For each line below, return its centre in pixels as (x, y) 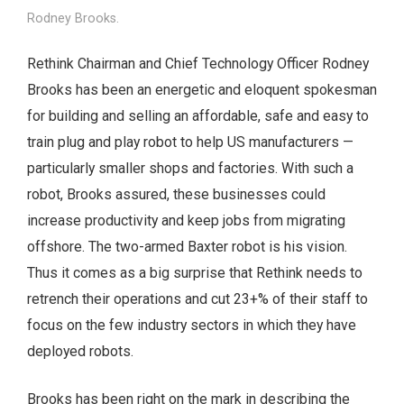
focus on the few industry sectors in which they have (192, 326)
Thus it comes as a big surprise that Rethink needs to (195, 273)
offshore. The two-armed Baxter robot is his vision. (187, 247)
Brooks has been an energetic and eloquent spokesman (202, 90)
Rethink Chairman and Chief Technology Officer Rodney (198, 64)
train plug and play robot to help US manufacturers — (190, 142)
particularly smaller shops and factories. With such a (190, 169)
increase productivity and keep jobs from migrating (186, 221)
